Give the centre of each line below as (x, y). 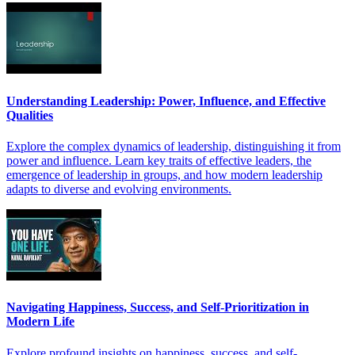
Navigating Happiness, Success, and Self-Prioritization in (158, 307)
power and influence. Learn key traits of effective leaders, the (159, 160)
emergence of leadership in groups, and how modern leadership (164, 175)
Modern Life (40, 322)
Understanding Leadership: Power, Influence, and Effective (166, 101)
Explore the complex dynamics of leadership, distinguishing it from (174, 146)
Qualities (30, 115)
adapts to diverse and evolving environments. (119, 189)
